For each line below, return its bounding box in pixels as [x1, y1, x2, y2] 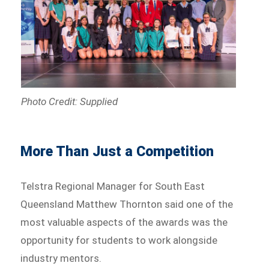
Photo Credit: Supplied [20, 95, 118, 107]
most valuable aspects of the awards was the [20, 216, 228, 228]
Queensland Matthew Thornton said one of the [20, 198, 234, 210]
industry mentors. [20, 252, 102, 264]
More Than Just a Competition [20, 143, 214, 160]
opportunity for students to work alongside [20, 234, 218, 246]
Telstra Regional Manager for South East [20, 180, 205, 192]
